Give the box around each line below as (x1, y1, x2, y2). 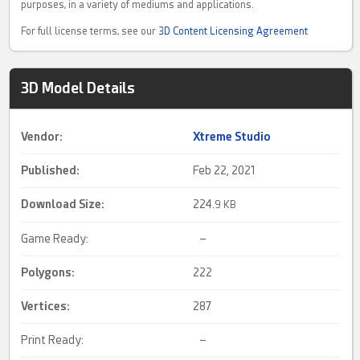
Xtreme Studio (193, 130, 272, 144)
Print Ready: (21, 333, 84, 347)
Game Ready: (21, 232, 89, 246)
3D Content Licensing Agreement (158, 26, 309, 38)
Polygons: (21, 266, 76, 280)
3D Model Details (21, 80, 136, 97)
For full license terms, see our (21, 26, 159, 38)
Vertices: (21, 300, 71, 313)
